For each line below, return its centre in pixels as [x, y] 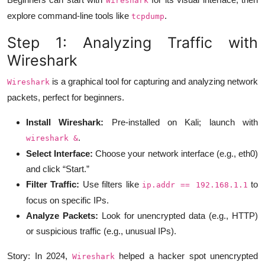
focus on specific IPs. [67, 200]
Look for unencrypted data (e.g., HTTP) [178, 215]
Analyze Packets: [62, 215]
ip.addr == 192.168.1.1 [195, 185]
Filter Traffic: [53, 184]
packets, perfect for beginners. [66, 97]
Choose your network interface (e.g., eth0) [176, 153]
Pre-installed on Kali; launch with [181, 122]
